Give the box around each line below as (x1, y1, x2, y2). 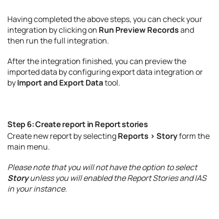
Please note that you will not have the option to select (7, 162, 197, 173)
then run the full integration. (7, 35, 109, 46)
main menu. (7, 141, 50, 152)
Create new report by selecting (7, 131, 118, 141)
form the (177, 131, 210, 141)
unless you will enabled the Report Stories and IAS (28, 173, 206, 183)
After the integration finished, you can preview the (7, 56, 186, 66)
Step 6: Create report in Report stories (7, 119, 148, 130)
